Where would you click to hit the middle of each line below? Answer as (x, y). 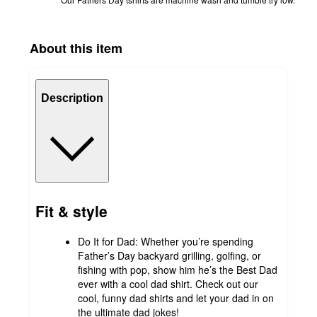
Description (72, 98)
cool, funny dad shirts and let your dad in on (176, 298)
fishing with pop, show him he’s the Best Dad (178, 269)
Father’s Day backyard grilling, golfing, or (169, 255)
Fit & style (71, 211)
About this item (76, 48)
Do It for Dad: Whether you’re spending (166, 241)
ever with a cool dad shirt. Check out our (168, 283)
